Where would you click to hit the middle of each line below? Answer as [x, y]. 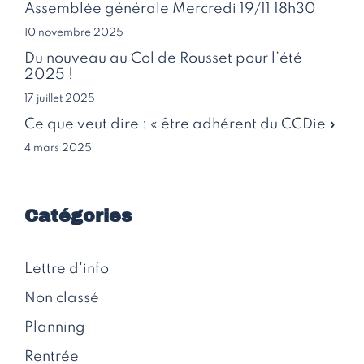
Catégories [78, 216]
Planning [55, 327]
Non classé [62, 298]
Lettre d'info [67, 269]
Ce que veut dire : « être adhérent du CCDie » [180, 124]
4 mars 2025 [58, 148]
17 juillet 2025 [60, 98]
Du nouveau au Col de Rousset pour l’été [163, 58]
